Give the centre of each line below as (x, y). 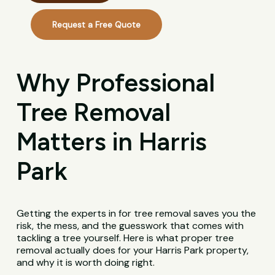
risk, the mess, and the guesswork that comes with (130, 226)
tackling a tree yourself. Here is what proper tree (126, 238)
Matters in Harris (112, 142)
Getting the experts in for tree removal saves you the (137, 214)
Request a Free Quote (97, 25)
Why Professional (116, 83)
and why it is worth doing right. (86, 263)
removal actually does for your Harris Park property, (133, 250)
